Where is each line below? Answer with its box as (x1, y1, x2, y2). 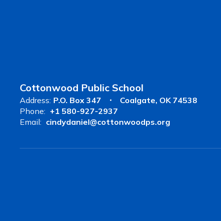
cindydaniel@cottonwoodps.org (46, 117, 170, 127)
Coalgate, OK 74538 (120, 95, 197, 105)
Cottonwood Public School (20, 81, 144, 94)
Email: (20, 117, 41, 127)
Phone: (20, 106, 45, 116)
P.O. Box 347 (53, 95, 101, 105)
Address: (20, 95, 51, 105)
